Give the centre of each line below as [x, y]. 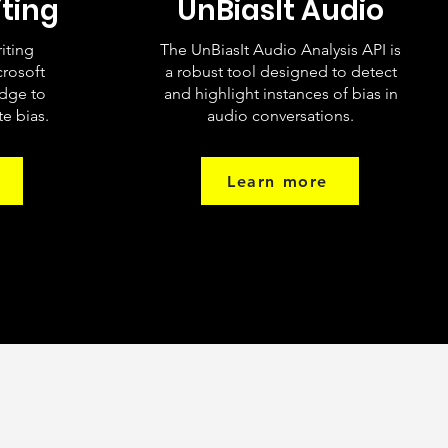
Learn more [277, 181]
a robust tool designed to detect [280, 71]
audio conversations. [280, 115]
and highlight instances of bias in [280, 93]
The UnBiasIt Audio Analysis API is [280, 49]
